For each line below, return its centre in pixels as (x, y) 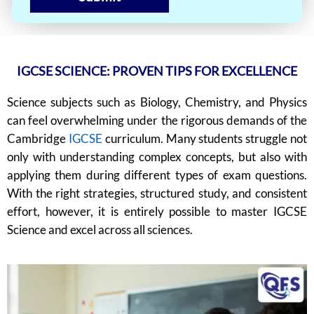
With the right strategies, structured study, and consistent (157, 193)
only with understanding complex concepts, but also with (157, 157)
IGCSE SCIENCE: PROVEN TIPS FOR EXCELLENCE (157, 71)
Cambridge (38, 139)
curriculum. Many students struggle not (205, 139)
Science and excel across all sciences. (100, 230)
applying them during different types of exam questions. (157, 175)
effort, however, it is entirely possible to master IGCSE (157, 212)
